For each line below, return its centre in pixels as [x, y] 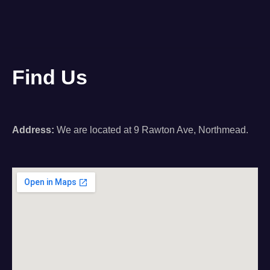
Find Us [50, 77]
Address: [33, 130]
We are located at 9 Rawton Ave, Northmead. [154, 130]
